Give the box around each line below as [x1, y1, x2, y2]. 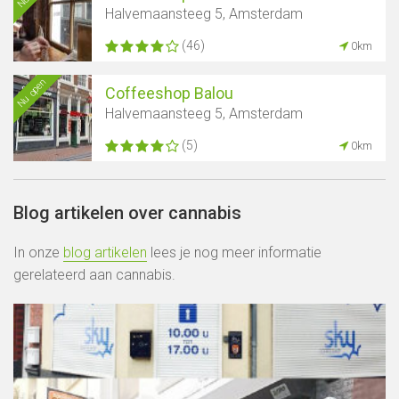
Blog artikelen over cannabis [13, 202, 241, 224]
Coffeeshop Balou [105, 84, 233, 103]
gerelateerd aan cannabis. [13, 266, 175, 284]
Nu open [14, 76, 49, 110]
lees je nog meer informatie [147, 244, 322, 262]
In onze [13, 244, 63, 262]
